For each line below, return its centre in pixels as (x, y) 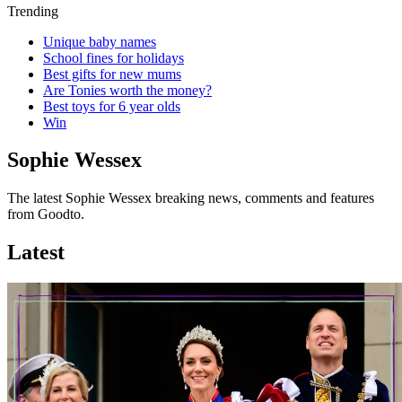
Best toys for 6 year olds (112, 106)
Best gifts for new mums (112, 74)
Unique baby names (100, 41)
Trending (33, 11)
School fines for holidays (114, 57)
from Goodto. (46, 214)
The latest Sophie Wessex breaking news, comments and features (191, 198)
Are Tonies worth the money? (127, 90)
